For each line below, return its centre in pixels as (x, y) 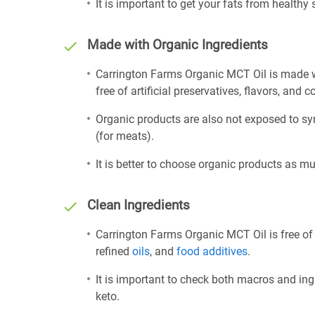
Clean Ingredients (139, 205)
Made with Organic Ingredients (178, 45)
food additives (212, 251)
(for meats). (125, 136)
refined (114, 251)
